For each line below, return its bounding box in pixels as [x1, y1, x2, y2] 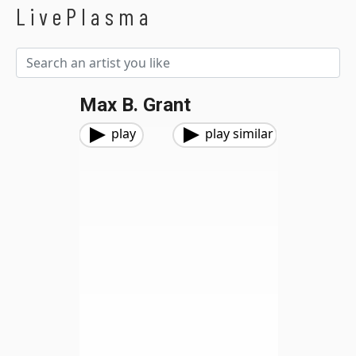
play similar [205, 125, 273, 142]
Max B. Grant [79, 94, 191, 116]
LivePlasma [16, 2, 153, 30]
